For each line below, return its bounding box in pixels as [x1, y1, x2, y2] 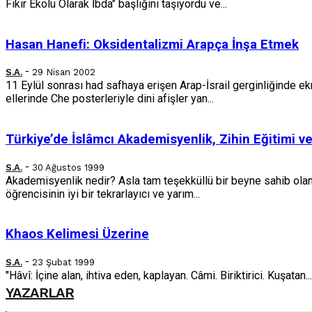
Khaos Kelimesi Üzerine [6, 226, 149, 242]
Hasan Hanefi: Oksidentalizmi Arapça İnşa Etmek [6, 36, 299, 52]
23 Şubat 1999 [32, 257, 95, 268]
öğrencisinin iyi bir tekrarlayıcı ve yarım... [6, 187, 200, 201]
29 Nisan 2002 [32, 67, 95, 78]
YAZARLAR [6, 284, 75, 302]
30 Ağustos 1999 [32, 162, 104, 173]
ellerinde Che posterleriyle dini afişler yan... [6, 92, 214, 106]
